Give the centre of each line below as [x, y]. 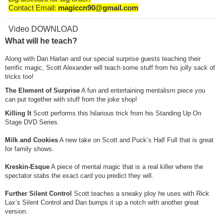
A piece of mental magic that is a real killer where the [126, 167]
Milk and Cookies [31, 140]
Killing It [19, 113]
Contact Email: [32, 7]
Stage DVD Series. [32, 122]
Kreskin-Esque [27, 167]
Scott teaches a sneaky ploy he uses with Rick [140, 194]
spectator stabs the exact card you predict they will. [79, 176]
